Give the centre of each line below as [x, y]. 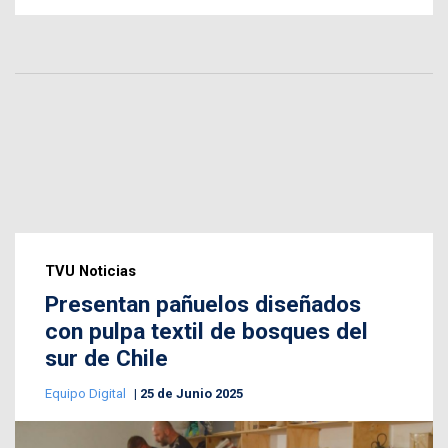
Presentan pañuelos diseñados [203, 305]
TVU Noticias [90, 271]
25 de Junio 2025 [191, 394]
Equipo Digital [87, 394]
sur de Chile [106, 359]
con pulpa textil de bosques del [206, 332]
